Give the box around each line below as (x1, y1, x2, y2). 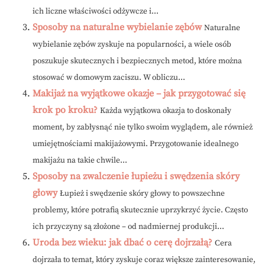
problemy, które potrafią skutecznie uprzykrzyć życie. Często (33, 205, 248, 216)
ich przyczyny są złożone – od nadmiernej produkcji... (33, 222, 224, 232)
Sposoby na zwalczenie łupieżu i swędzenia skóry (33, 170, 240, 183)
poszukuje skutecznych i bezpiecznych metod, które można (33, 56, 242, 67)
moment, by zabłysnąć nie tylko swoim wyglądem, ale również (33, 122, 253, 133)
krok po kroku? (33, 104, 98, 117)
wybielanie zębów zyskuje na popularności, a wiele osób (33, 40, 231, 50)
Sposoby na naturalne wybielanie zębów (33, 21, 202, 34)
